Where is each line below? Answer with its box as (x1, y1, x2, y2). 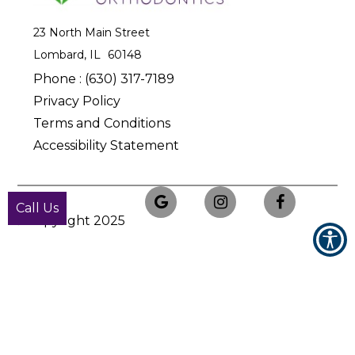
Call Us (16, 200, 59, 216)
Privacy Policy (33, 94, 121, 109)
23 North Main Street (33, 25, 151, 40)
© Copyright (13, 213, 91, 229)
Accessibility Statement (33, 138, 180, 154)
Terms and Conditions (33, 116, 171, 132)
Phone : (33, 71, 86, 87)
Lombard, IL (33, 48, 105, 63)
